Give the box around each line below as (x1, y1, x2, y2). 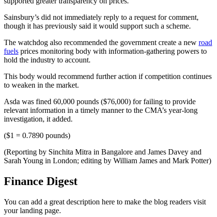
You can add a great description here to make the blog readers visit (4, 197, 206, 206)
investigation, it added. (4, 114, 73, 123)
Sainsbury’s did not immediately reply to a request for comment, (4, 13, 199, 21)
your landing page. (4, 206, 61, 215)
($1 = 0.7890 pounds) (4, 131, 70, 139)
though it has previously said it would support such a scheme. (4, 21, 191, 30)
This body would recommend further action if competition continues (4, 72, 212, 80)
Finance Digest (4, 174, 77, 187)
